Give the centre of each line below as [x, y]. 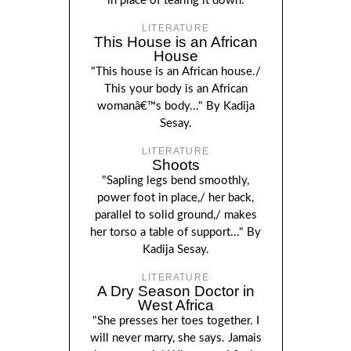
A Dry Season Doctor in [175, 291]
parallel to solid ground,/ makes [175, 215]
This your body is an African [175, 89]
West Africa [175, 305]
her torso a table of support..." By [175, 232]
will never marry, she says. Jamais [175, 338]
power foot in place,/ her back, [175, 197]
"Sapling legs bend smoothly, [175, 180]
